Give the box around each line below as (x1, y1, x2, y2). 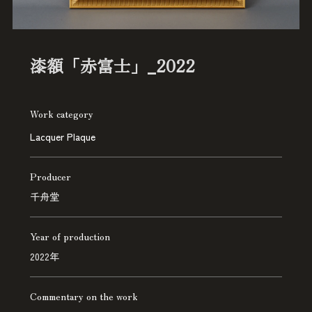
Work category (29, 106, 93, 120)
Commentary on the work (29, 288, 138, 303)
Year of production (29, 228, 110, 243)
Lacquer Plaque (29, 129, 95, 143)
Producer (29, 169, 71, 183)
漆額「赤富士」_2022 (29, 52, 195, 77)
